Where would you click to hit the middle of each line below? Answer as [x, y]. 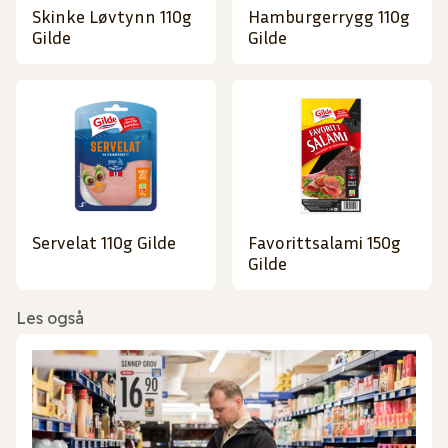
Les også [50, 318]
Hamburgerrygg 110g [329, 16]
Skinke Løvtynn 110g [112, 16]
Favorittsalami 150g [324, 242]
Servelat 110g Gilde [104, 242]
